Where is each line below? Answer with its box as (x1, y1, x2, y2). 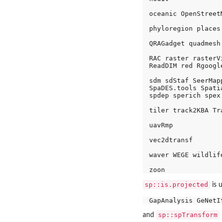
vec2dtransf (149, 136, 197, 144)
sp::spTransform (158, 211, 218, 219)
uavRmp (149, 121, 177, 129)
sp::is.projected (145, 180, 208, 188)
